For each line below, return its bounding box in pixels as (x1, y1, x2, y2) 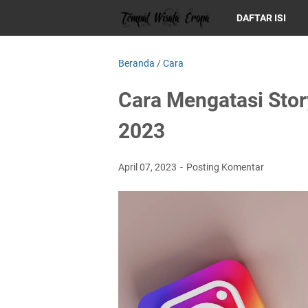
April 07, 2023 (118, 162, 179, 173)
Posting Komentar (186, 162, 264, 173)
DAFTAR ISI (236, 12, 287, 23)
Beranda (118, 58, 155, 69)
